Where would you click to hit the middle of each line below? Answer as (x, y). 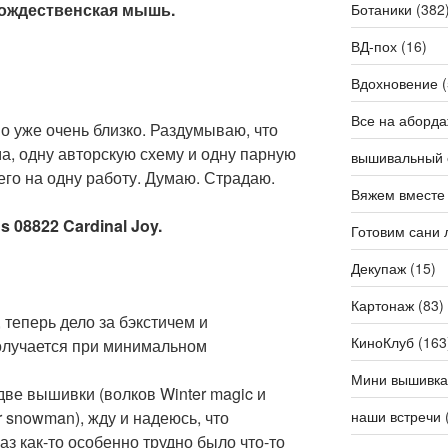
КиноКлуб (382, 342)
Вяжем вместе (397, 194)
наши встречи (395, 416)
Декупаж (378, 268)
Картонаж (382, 305)
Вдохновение (394, 83)
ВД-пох (373, 46)
